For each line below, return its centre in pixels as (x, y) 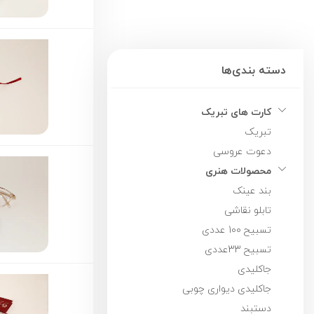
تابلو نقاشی (248, 210)
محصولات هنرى (238, 171)
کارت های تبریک (236, 112)
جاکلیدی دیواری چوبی (227, 289)
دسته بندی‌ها (254, 70)
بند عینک (252, 191)
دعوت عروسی (242, 151)
